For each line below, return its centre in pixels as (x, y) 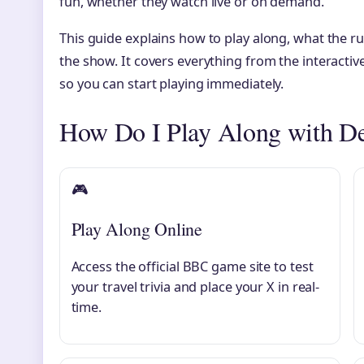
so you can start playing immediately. (172, 84)
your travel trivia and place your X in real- (195, 287)
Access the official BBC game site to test (192, 267)
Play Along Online (136, 229)
